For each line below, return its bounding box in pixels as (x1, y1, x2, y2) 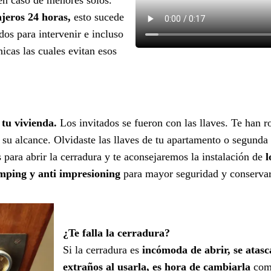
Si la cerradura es (63, 243, 142, 256)
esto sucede (71, 10, 124, 23)
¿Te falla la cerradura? (63, 226, 170, 239)
